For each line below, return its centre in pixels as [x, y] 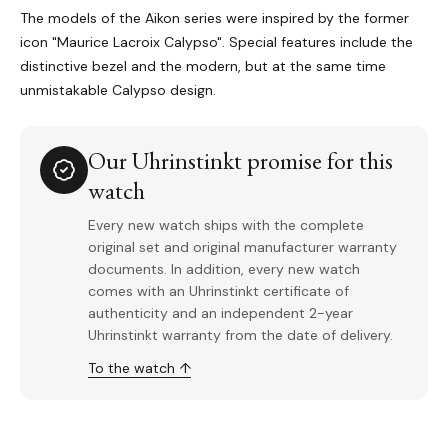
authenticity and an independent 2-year [220, 313]
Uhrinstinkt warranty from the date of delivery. [240, 335]
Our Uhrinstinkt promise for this [240, 161]
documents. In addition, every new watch [224, 269]
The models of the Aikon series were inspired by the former [214, 18]
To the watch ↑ [139, 368]
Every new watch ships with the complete [226, 225]
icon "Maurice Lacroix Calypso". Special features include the [216, 42]
